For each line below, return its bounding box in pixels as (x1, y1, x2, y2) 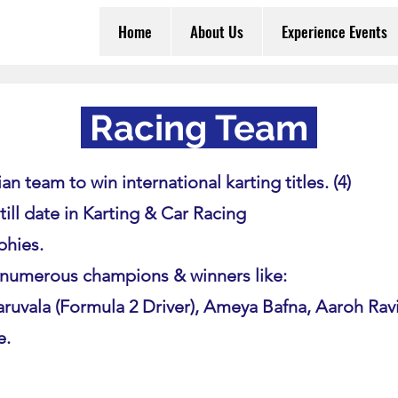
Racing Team (80, 107, 317, 148)
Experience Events (282, 20, 387, 43)
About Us (190, 20, 243, 43)
